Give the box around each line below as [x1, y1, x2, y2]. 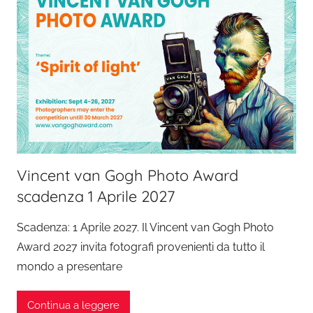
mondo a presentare [17, 260, 122, 274]
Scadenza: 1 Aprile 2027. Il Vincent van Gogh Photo [17, 221, 274, 235]
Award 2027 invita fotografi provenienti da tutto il [17, 240, 265, 254]
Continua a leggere [27, 298, 119, 312]
